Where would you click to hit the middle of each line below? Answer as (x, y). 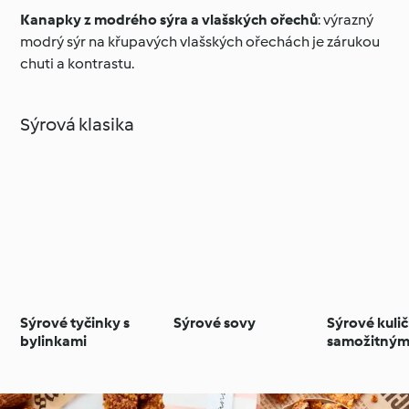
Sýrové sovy (215, 323)
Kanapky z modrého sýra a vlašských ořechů (169, 20)
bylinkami (54, 341)
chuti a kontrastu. (78, 64)
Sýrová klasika (78, 125)
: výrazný (346, 20)
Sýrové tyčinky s (75, 323)
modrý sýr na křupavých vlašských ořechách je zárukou (200, 42)
